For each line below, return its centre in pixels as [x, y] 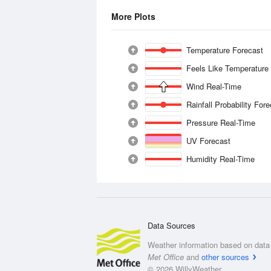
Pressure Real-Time [221, 122]
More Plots [133, 16]
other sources [225, 257]
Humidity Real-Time [221, 159]
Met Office [166, 257]
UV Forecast [208, 141]
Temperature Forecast [225, 50]
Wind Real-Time [214, 86]
